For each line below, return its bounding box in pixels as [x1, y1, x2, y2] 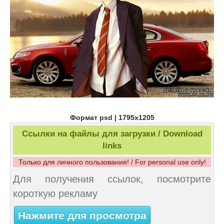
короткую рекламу [13, 188, 97, 199]
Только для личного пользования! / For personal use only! [18, 158, 206, 166]
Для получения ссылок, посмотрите [13, 173, 211, 185]
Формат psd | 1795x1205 [69, 113, 154, 122]
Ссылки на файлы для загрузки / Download [21, 129, 202, 139]
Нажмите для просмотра [18, 209, 146, 221]
